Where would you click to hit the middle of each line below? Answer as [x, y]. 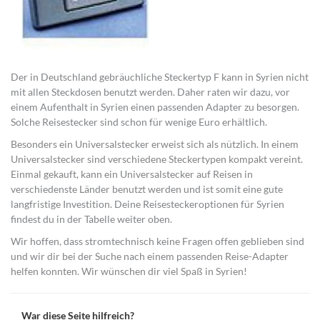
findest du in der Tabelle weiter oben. [91, 219]
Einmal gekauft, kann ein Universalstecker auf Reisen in [132, 174]
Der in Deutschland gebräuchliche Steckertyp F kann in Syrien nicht [160, 76]
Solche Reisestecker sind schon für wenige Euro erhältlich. [139, 121]
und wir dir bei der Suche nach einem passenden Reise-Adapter [150, 256]
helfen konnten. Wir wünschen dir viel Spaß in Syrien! [129, 271]
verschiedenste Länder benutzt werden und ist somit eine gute [147, 189]
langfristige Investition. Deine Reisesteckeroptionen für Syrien [147, 204]
